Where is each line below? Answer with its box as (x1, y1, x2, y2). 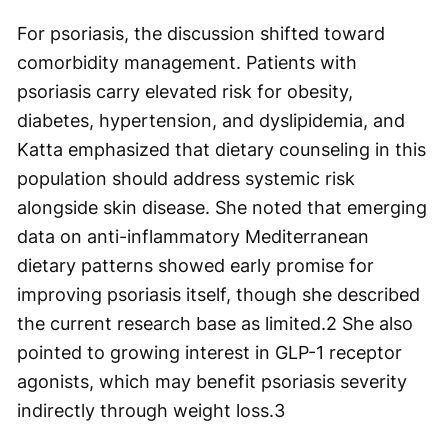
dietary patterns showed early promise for (17, 254, 374, 276)
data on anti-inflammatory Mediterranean (17, 225, 369, 247)
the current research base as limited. (17, 312, 326, 334)
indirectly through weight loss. (17, 399, 274, 421)
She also (342, 312, 413, 334)
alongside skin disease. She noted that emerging (17, 196, 427, 218)
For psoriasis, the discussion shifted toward (17, 22, 385, 44)
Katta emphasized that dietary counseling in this (17, 138, 426, 160)
